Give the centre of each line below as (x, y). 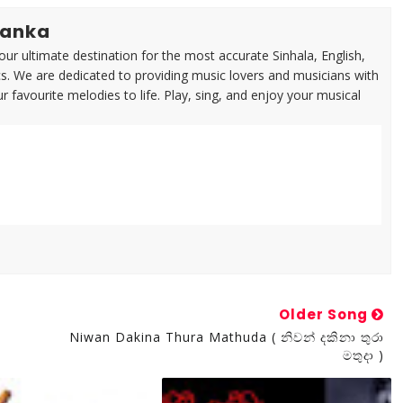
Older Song (325, 314)
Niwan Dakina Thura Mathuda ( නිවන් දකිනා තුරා (226, 337)
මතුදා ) (363, 355)
